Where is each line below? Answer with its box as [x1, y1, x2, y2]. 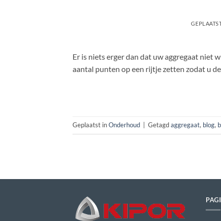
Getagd [148, 120, 171, 129]
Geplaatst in [73, 120, 109, 129]
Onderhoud [109, 120, 140, 129]
